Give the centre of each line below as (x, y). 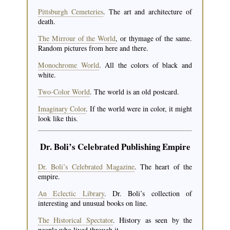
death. (47, 21)
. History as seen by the (152, 220)
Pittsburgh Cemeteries (71, 11)
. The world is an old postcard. (135, 92)
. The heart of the (163, 167)
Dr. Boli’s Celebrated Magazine (86, 167)
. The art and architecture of (148, 11)
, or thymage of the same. (154, 39)
